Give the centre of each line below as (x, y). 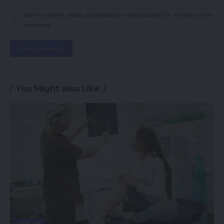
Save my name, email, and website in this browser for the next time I (118, 15)
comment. (37, 25)
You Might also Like (58, 89)
